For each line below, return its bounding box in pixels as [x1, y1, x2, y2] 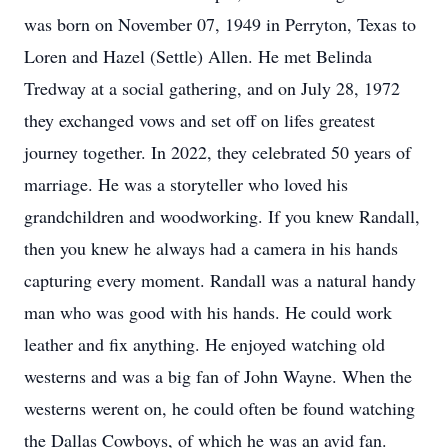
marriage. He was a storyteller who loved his [24, 172, 348, 196]
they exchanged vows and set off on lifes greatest [24, 108, 375, 132]
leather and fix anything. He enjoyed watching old [24, 332, 385, 356]
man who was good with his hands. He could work [24, 300, 392, 324]
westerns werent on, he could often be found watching [24, 396, 415, 420]
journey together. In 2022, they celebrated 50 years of [24, 140, 411, 164]
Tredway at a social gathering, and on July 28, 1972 [24, 76, 400, 100]
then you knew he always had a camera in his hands [24, 236, 398, 260]
